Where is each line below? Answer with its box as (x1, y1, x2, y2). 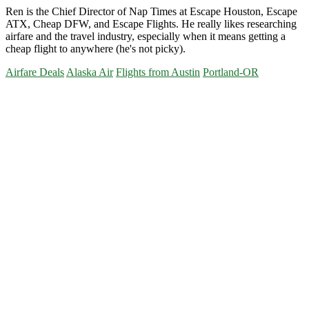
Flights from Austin (116, 66, 200, 79)
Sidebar (5, 108, 60, 126)
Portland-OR (203, 66, 259, 79)
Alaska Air (66, 66, 113, 79)
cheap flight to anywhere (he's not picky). (6, 43, 186, 55)
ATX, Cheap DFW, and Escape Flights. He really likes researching (6, 18, 297, 30)
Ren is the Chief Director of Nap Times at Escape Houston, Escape (6, 6, 297, 18)
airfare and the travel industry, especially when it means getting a (6, 30, 286, 43)
